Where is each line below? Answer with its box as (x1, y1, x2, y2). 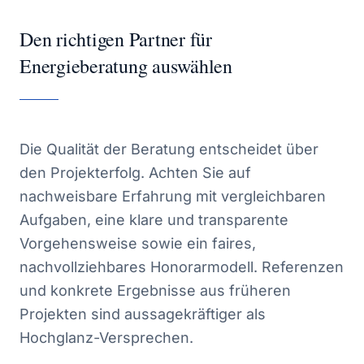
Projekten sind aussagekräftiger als (19, 305, 266, 323)
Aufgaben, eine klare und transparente (19, 211, 288, 228)
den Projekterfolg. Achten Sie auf (19, 164, 251, 181)
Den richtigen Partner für (19, 26, 212, 52)
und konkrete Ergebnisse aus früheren (19, 282, 291, 299)
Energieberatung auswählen (19, 53, 232, 79)
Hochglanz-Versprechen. (19, 329, 193, 346)
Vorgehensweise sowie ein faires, (19, 235, 256, 252)
